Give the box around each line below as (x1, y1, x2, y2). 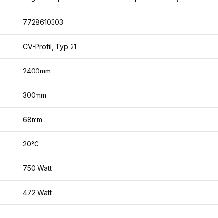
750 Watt (23, 164, 52, 172)
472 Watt (23, 188, 52, 197)
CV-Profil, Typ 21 (23, 42, 76, 51)
